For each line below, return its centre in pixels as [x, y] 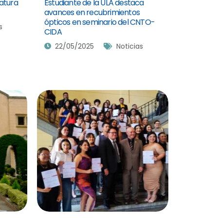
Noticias [130, 46]
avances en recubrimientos [92, 12]
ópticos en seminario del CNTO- [100, 22]
